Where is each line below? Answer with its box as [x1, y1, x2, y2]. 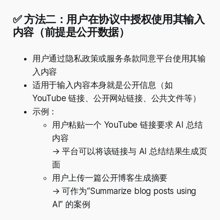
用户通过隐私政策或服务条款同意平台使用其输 [32, 54, 206, 64]
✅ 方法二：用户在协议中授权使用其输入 [12, 13, 205, 26]
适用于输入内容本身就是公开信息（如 [32, 80, 173, 90]
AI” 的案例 [52, 199, 90, 210]
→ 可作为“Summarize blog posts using [52, 186, 196, 196]
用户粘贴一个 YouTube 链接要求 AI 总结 [52, 120, 203, 130]
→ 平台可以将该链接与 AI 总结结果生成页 [52, 146, 207, 157]
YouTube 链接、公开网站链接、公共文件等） [32, 93, 201, 104]
